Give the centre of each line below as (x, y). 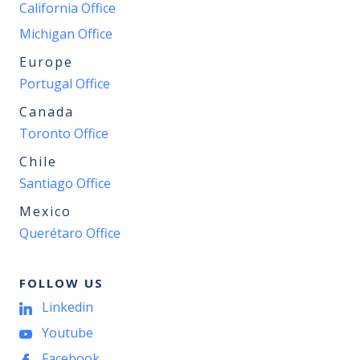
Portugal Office (65, 84)
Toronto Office (64, 133)
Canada (47, 112)
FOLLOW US (61, 283)
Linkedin (67, 307)
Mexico (45, 211)
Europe (46, 62)
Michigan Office (66, 34)
